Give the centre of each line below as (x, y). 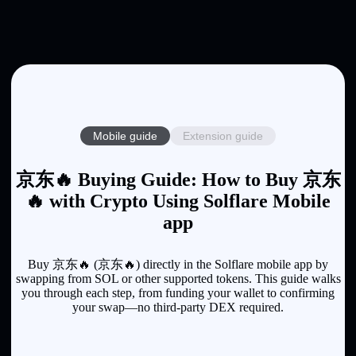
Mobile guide (125, 135)
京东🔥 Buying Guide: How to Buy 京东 (178, 179)
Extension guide (223, 135)
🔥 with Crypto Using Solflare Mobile (178, 201)
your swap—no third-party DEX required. (178, 307)
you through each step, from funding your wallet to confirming (178, 292)
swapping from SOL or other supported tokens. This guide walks (178, 278)
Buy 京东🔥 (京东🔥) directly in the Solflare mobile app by (178, 264)
